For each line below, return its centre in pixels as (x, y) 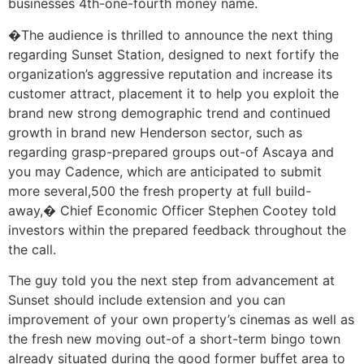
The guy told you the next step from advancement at (171, 281)
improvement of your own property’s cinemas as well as (181, 320)
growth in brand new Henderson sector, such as (155, 132)
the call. (32, 249)
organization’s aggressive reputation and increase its (170, 74)
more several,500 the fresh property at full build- (160, 191)
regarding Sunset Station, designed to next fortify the (173, 54)
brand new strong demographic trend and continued (169, 113)
